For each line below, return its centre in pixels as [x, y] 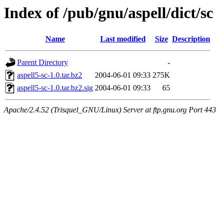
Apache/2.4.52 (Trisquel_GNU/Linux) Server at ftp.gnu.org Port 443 [110, 110]
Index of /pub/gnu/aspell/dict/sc [109, 13]
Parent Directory [43, 63]
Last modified [123, 39]
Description [191, 39]
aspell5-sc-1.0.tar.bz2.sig [55, 88]
